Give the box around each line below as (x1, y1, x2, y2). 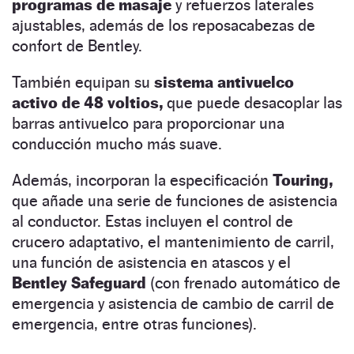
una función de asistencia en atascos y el (12, 252, 291, 272)
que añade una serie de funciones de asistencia (12, 190, 337, 210)
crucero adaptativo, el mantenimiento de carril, (12, 232, 334, 251)
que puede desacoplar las (163, 92, 342, 112)
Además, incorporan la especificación (12, 170, 273, 190)
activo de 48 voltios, (12, 92, 163, 112)
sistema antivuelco (154, 72, 294, 92)
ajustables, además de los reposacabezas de (12, 15, 315, 35)
